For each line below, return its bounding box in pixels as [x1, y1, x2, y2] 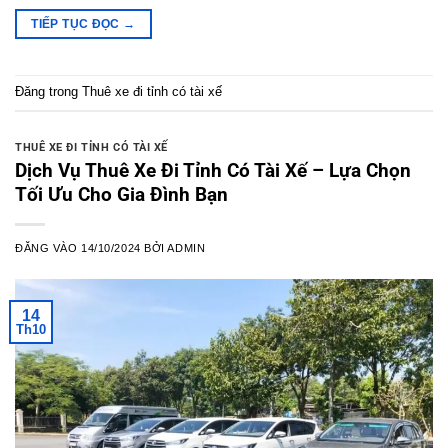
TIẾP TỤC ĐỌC [31, 16, 124, 31]
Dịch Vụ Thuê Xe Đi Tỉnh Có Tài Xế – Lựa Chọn [15, 158, 411, 182]
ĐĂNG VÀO [15, 241, 82, 254]
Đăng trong [15, 84, 82, 100]
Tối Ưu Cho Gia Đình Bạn [15, 182, 228, 206]
